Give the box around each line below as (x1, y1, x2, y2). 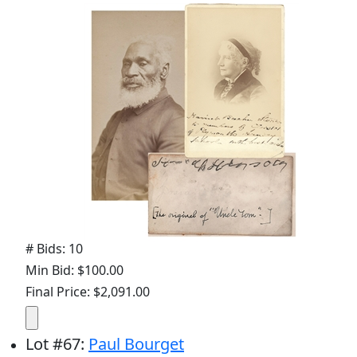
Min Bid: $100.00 (25, 261, 124, 279)
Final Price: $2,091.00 (25, 282, 150, 300)
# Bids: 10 (25, 239, 83, 257)
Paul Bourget (88, 332, 184, 355)
